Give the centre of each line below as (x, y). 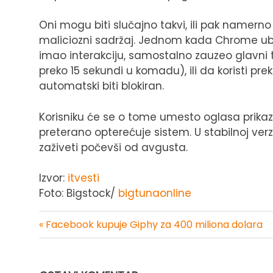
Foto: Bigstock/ (77, 193)
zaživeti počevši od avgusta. (113, 147)
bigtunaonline (153, 193)
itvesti (83, 178)
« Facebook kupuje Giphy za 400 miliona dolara (151, 224)
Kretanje (69, 240)
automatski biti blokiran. (101, 86)
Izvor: (53, 178)
